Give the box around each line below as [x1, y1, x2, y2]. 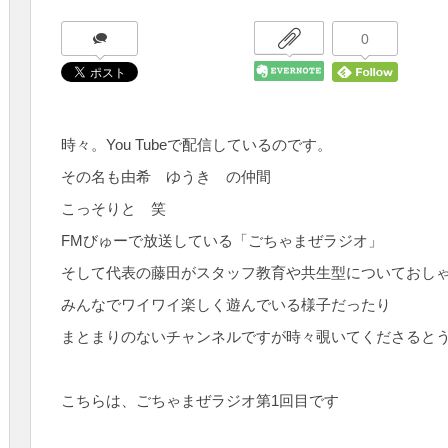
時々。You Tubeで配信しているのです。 [61, 136, 332, 153]
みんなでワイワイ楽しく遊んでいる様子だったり [61, 296, 391, 313]
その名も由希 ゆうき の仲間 [61, 168, 271, 185]
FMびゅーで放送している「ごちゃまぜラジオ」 [61, 232, 383, 249]
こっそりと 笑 [61, 200, 166, 217]
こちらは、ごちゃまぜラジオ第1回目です [61, 392, 339, 410]
